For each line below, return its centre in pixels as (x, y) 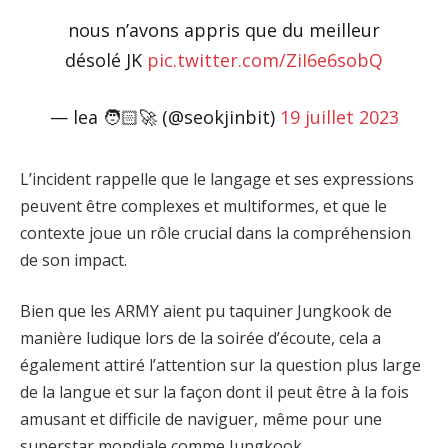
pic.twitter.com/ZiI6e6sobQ (265, 59)
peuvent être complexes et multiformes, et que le (203, 205)
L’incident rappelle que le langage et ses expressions (217, 178)
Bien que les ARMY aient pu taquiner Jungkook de (206, 311)
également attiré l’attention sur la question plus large (220, 365)
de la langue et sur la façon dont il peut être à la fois (214, 392)
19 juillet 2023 (339, 117)
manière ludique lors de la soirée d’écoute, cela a (200, 338)
